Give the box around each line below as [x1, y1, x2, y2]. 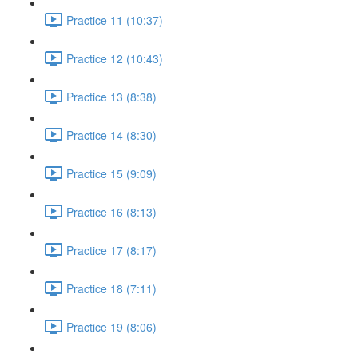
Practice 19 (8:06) [66, 318, 157, 335]
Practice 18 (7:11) [66, 280, 157, 296]
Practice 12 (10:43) [66, 50, 163, 66]
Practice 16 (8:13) [66, 203, 157, 220]
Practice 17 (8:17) [66, 241, 157, 258]
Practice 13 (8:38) [66, 88, 157, 105]
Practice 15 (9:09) [66, 165, 157, 181]
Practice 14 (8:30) [66, 126, 157, 143]
